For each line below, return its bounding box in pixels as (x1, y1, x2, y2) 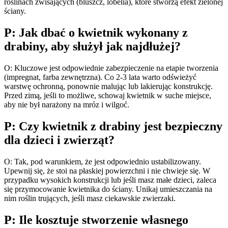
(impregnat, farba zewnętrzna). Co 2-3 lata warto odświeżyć (4, 73, 196, 82)
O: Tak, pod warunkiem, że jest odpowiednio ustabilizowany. (4, 157, 201, 166)
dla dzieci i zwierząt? (4, 133, 115, 147)
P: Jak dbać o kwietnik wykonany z (4, 26, 188, 40)
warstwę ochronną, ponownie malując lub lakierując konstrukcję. (4, 82, 213, 91)
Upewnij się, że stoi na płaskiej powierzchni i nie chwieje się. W (4, 166, 210, 176)
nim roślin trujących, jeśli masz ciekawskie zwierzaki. (4, 194, 176, 203)
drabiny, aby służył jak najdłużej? (4, 40, 181, 53)
